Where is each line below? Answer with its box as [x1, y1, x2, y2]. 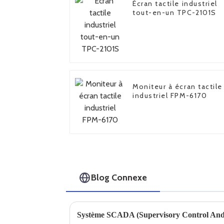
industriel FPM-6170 [132, 91, 207, 100]
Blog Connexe [91, 172, 147, 183]
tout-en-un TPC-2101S [132, 8, 216, 17]
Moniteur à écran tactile [132, 82, 222, 91]
